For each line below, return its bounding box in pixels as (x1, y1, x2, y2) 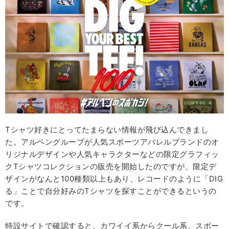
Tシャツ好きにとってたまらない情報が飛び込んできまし (5, 124, 209, 134)
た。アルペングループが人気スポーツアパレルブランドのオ (5, 136, 219, 147)
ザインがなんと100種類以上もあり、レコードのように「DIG (5, 173, 223, 184)
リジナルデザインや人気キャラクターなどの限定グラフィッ (5, 149, 219, 159)
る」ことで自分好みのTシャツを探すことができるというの (5, 186, 217, 196)
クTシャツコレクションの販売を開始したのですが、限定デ (5, 161, 217, 171)
